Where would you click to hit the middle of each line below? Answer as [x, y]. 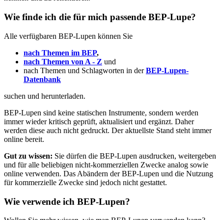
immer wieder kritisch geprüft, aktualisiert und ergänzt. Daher [99, 121]
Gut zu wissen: [28, 156]
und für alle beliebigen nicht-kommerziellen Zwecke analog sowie [106, 165]
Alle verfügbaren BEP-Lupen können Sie [68, 36]
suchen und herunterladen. [45, 96]
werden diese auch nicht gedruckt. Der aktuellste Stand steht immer [108, 130]
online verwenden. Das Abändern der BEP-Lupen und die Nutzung [109, 173]
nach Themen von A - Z [63, 61]
